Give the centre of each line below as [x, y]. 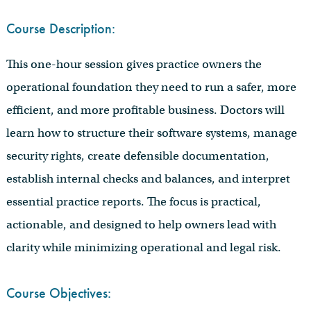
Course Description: [60, 28]
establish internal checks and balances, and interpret [148, 178]
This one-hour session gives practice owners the [134, 64]
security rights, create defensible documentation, [137, 155]
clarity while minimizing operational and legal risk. [143, 247]
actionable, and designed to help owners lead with [141, 224]
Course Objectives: [58, 293]
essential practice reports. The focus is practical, [133, 201]
